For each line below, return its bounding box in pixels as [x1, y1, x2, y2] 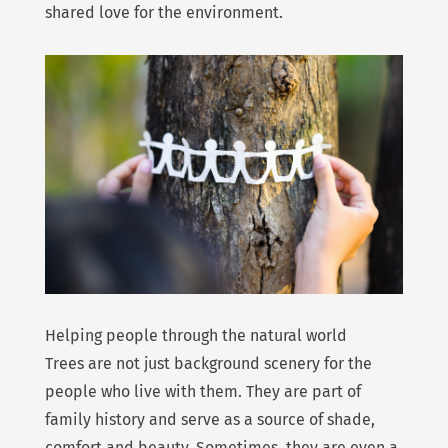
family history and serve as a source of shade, [44, 410, 375, 430]
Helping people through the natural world [44, 326, 347, 346]
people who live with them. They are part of [44, 382, 361, 402]
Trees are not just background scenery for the [44, 354, 372, 374]
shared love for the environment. [44, 2, 283, 22]
